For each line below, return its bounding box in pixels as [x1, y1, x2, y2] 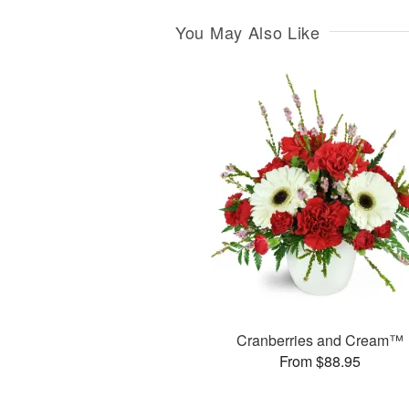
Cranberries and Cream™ [236, 330, 404, 351]
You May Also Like [175, 19, 320, 44]
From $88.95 [278, 351, 361, 372]
